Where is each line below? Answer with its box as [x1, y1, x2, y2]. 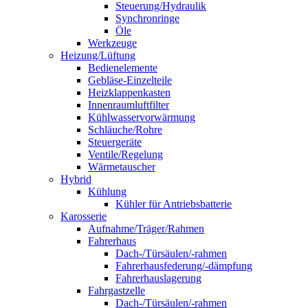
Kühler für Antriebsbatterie [115, 198, 232, 210]
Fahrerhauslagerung [115, 272, 201, 284]
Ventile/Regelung [88, 148, 163, 160]
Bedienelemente [88, 62, 157, 74]
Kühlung [88, 186, 126, 197]
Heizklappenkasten [88, 87, 170, 98]
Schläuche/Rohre [88, 124, 162, 135]
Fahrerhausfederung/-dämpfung [115, 260, 252, 272]
